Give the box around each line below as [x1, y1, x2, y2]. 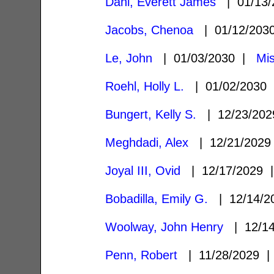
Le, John [105, 51, 153, 65]
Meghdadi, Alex [105, 135, 189, 149]
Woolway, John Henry [105, 220, 224, 234]
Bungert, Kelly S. [105, 107, 197, 121]
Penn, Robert [105, 248, 178, 262]
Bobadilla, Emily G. [105, 191, 209, 206]
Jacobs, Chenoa [105, 23, 194, 37]
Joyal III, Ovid [105, 163, 181, 177]
